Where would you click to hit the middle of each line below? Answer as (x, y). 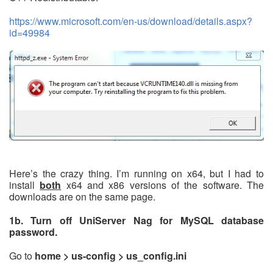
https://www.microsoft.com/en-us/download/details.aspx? (131, 21)
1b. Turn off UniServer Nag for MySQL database (136, 221)
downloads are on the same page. (82, 197)
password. (33, 232)
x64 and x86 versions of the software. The (163, 185)
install (25, 185)
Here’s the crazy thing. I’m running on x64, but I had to (136, 174)
